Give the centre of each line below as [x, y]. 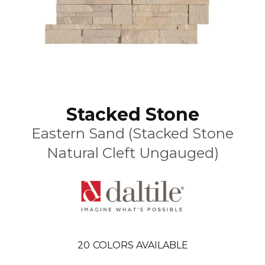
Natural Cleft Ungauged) [132, 153]
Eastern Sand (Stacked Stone [132, 133]
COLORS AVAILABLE [140, 245]
